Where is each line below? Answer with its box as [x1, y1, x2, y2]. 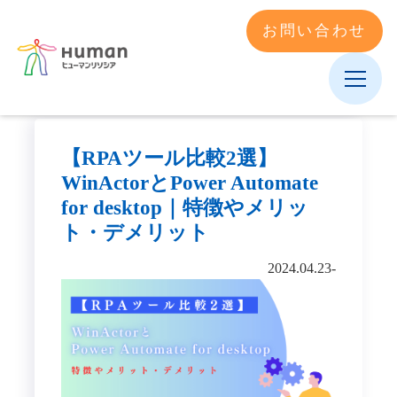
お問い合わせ [262, 22, 368, 40]
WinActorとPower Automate [60, 170, 318, 194]
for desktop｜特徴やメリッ [60, 195, 308, 219]
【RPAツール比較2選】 [60, 145, 277, 169]
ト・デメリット [60, 220, 209, 244]
